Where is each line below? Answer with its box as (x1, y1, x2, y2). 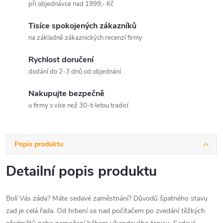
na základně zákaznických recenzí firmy (28, 33, 142, 42)
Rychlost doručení (28, 54, 94, 65)
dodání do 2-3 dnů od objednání (28, 67, 121, 76)
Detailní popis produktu (6, 161, 157, 181)
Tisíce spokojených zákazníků (28, 20, 136, 31)
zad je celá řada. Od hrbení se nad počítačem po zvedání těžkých (6, 206, 205, 216)
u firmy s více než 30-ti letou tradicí (28, 101, 128, 110)
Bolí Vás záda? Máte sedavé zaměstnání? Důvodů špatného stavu (6, 193, 208, 203)
